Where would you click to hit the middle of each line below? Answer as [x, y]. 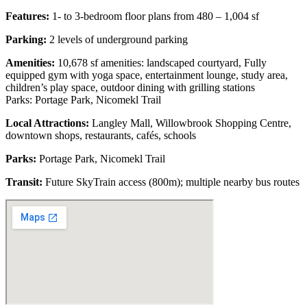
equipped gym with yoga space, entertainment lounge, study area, [147, 75]
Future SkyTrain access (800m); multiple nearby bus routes [171, 182]
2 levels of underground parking [117, 39]
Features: [27, 16]
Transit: [24, 182]
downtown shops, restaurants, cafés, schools [101, 135]
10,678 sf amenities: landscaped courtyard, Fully [161, 62]
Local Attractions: [47, 123]
